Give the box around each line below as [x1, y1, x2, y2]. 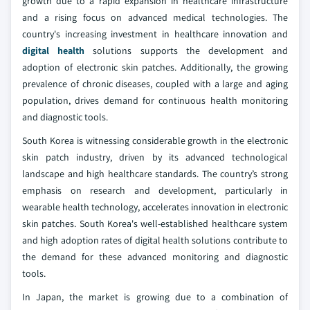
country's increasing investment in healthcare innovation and [22, 28, 288, 41]
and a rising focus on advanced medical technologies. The [22, 11, 288, 24]
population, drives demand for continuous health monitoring [22, 94, 288, 107]
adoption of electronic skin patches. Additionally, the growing [22, 61, 288, 74]
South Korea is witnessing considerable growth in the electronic [22, 134, 288, 147]
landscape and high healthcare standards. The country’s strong [22, 167, 288, 181]
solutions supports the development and [84, 44, 289, 57]
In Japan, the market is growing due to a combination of [22, 291, 288, 304]
